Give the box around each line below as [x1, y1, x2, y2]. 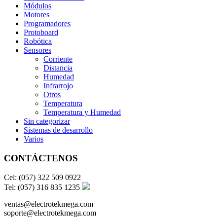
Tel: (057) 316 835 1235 [4, 183, 82, 191]
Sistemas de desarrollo [24, 126, 93, 135]
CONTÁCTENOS [4, 152, 78, 163]
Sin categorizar [24, 117, 70, 126]
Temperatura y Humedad [43, 108, 121, 117]
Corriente [43, 55, 73, 64]
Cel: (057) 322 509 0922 [4, 173, 81, 182]
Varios [24, 135, 43, 144]
